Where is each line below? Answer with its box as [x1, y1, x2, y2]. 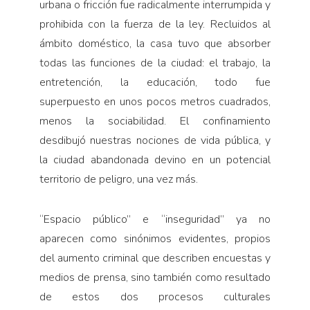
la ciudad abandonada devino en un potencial [39, 152, 271, 167]
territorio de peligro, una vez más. [39, 171, 198, 187]
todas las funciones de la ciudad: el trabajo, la [39, 55, 271, 71]
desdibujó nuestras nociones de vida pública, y [39, 132, 271, 148]
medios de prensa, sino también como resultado [39, 269, 271, 285]
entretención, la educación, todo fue [39, 74, 271, 90]
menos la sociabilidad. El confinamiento [39, 113, 271, 129]
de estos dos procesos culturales [39, 289, 271, 304]
